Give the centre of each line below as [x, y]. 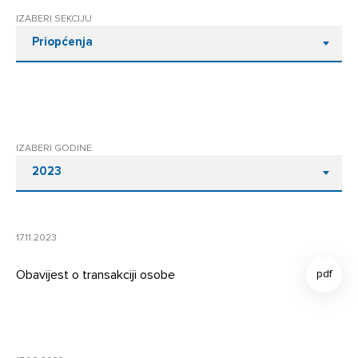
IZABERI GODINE [54, 148]
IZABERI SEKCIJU [54, 18]
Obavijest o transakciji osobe [95, 274]
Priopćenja [62, 42]
